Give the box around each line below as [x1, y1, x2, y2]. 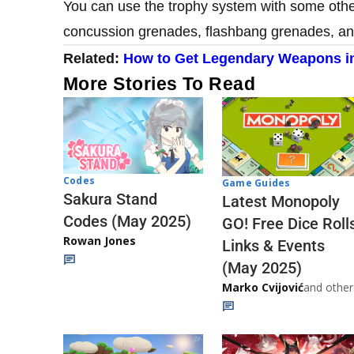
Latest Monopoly [222, 191, 340, 211]
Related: [63, 50, 123, 66]
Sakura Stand [63, 190, 157, 209]
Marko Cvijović [222, 279, 303, 295]
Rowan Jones [63, 233, 136, 249]
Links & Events [222, 235, 325, 255]
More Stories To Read [63, 73, 256, 94]
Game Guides [222, 175, 291, 190]
